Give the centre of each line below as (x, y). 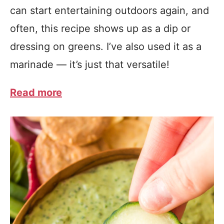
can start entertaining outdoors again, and (109, 10)
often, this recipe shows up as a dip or (100, 28)
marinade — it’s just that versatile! (91, 64)
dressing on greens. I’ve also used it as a (106, 46)
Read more (36, 92)
